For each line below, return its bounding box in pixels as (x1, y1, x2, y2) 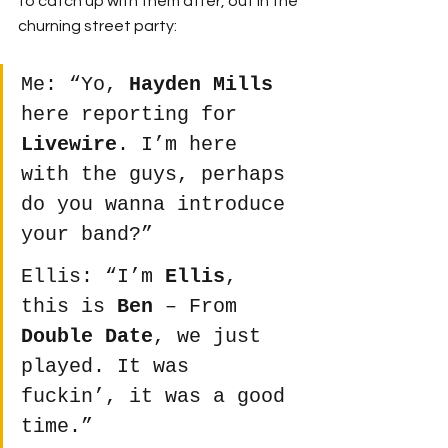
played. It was (21, 355, 201, 379)
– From (153, 295, 249, 319)
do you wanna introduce (21, 193, 297, 217)
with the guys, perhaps (21, 163, 297, 187)
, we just (153, 325, 273, 349)
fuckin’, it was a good (21, 385, 297, 409)
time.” (21, 415, 93, 439)
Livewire (21, 133, 117, 157)
